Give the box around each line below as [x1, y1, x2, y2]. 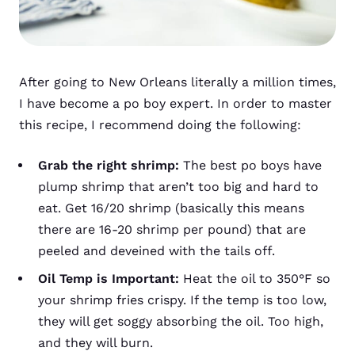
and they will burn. [38, 334, 153, 350]
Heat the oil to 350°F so [179, 270, 330, 286]
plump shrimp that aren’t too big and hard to [38, 178, 319, 194]
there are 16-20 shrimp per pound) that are [38, 221, 306, 237]
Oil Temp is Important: [38, 270, 179, 286]
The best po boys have [183, 157, 322, 173]
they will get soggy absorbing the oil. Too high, [38, 313, 323, 329]
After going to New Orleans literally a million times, [19, 74, 336, 90]
